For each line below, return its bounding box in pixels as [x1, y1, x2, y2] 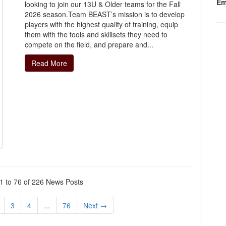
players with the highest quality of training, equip [25, 19, 178, 30]
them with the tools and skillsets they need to [25, 29, 167, 40]
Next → [83, 200, 107, 210]
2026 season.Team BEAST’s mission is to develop [25, 9, 185, 20]
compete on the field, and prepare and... [25, 39, 153, 50]
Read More [31, 58, 67, 69]
